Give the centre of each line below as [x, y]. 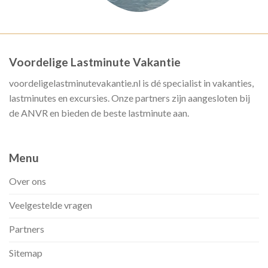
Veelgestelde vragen [51, 205]
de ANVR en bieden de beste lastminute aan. [99, 113]
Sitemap [26, 253]
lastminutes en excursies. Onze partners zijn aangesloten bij [130, 98]
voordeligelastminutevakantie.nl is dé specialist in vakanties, [131, 83]
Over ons [28, 181]
